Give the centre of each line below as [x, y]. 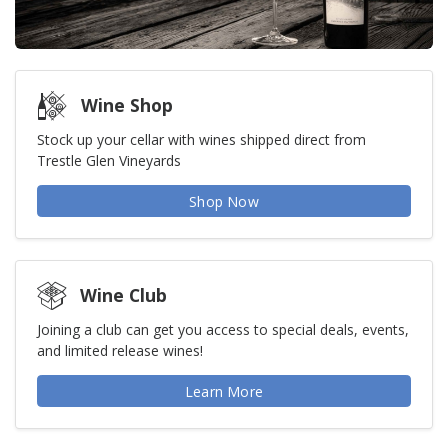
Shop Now [224, 201]
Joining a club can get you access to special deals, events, [223, 330]
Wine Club [123, 294]
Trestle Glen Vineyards [109, 161]
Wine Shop [127, 104]
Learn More [224, 391]
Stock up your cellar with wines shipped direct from [201, 140]
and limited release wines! [120, 351]
